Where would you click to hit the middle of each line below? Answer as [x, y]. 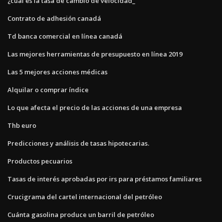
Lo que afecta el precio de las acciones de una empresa [95, 107]
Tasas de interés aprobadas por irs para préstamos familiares [105, 179]
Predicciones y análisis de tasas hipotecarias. [78, 143]
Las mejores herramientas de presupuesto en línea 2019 [95, 54]
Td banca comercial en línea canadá [65, 36]
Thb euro [22, 125]
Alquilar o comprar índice [48, 89]
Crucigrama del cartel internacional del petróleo [85, 196]
